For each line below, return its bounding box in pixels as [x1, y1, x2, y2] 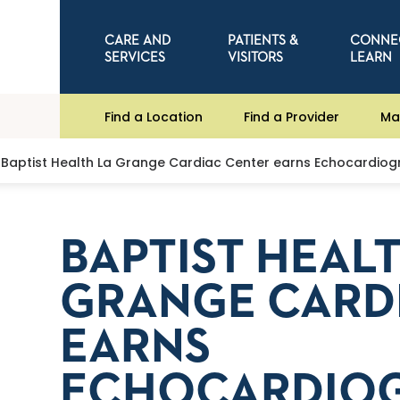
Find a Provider [244, 107, 340, 126]
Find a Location [104, 107, 204, 126]
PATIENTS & [227, 33, 298, 47]
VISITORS [227, 50, 283, 64]
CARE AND [104, 33, 171, 47]
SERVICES [104, 50, 166, 64]
